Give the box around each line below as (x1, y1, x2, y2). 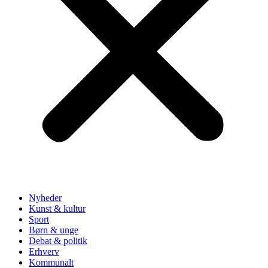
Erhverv (29, 246, 59, 257)
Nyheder (29, 193, 62, 203)
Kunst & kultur (29, 203, 86, 214)
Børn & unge (29, 225, 78, 235)
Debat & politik (29, 236, 87, 246)
